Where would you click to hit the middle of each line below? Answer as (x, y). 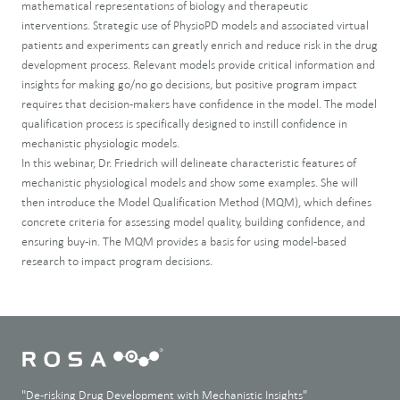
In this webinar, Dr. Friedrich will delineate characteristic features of (189, 162)
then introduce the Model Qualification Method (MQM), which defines (196, 202)
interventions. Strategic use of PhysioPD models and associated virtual (195, 25)
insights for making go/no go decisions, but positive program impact (189, 84)
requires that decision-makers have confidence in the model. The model (199, 104)
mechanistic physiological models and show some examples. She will (190, 182)
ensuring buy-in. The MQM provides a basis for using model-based (184, 241)
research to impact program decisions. (117, 261)
